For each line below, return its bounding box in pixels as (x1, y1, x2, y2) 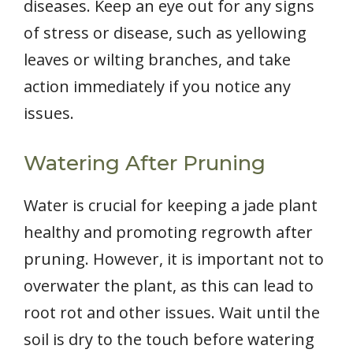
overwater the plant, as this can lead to (24, 275, 314, 297)
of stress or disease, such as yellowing (24, 22, 307, 44)
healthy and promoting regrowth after (24, 221, 313, 243)
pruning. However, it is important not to (24, 248, 324, 270)
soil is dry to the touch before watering (24, 329, 314, 351)
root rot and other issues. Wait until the (24, 302, 320, 324)
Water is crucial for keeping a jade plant (24, 195, 318, 217)
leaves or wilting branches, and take (24, 49, 291, 71)
